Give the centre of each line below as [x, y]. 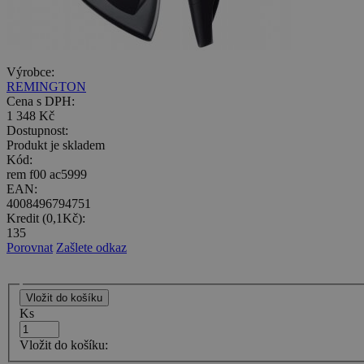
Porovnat [30, 247]
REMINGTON [46, 86]
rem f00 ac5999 [47, 174]
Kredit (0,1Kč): [46, 218]
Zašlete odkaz [91, 247]
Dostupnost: [37, 130]
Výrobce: [30, 71]
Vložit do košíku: [64, 345]
